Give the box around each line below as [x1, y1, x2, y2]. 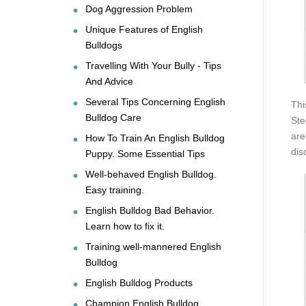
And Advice [85, 75, 133, 87]
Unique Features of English [85, 23, 203, 35]
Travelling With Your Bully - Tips [85, 59, 221, 71]
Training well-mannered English [85, 240, 221, 252]
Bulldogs [85, 39, 122, 51]
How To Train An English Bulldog [85, 132, 225, 143]
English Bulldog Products [85, 277, 193, 288]
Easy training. [85, 184, 144, 195]
